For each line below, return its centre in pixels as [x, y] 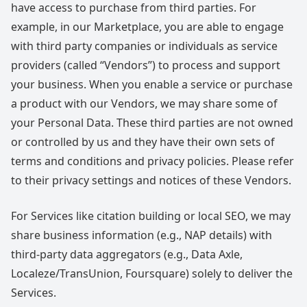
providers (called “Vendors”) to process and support [146, 65]
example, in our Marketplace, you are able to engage [147, 27]
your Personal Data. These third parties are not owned [152, 123]
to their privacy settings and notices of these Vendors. [151, 180]
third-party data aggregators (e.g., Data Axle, [127, 254]
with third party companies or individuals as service [144, 46]
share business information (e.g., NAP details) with [142, 235]
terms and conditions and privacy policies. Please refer [152, 161]
